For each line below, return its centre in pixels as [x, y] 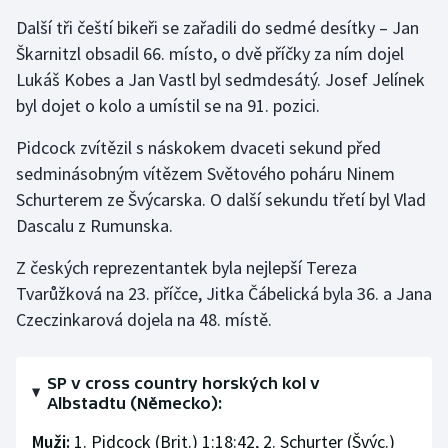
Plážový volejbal [92, 174]
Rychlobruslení [87, 270]
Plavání [61, 126]
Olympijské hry [87, 30]
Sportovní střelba [96, 414]
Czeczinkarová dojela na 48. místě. [144, 319]
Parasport [70, 78]
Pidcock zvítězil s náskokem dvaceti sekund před [198, 147]
